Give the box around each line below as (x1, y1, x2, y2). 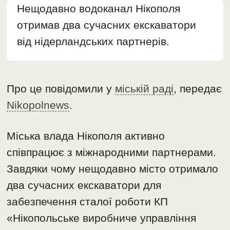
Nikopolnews (7, 99, 70, 111)
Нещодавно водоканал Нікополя (17, 3, 181, 15)
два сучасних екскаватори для (7, 179, 162, 191)
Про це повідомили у (7, 83, 116, 95)
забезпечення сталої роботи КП (7, 196, 168, 208)
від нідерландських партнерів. (17, 35, 170, 48)
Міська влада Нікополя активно (7, 130, 165, 142)
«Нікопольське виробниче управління (7, 212, 197, 224)
